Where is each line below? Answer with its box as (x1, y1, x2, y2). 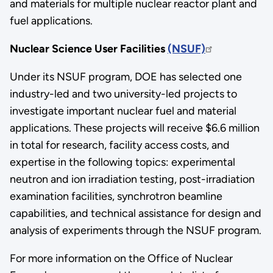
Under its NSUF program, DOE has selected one (9, 69, 242, 83)
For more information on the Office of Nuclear (9, 251, 233, 265)
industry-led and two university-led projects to (9, 87, 237, 101)
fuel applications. (9, 13, 93, 27)
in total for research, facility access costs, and (9, 138, 230, 152)
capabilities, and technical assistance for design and (9, 206, 261, 220)
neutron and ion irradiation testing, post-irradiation (9, 172, 255, 186)
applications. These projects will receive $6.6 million (9, 121, 260, 135)
